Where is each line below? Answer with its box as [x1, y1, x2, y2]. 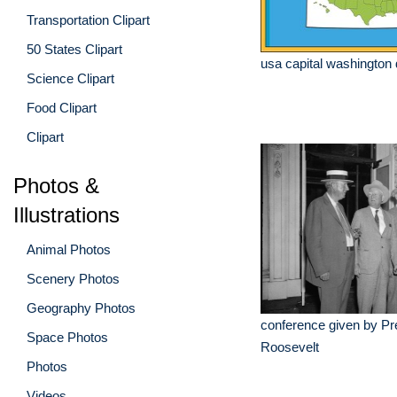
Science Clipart [27, 70, 114, 86]
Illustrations [13, 202, 120, 227]
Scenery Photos [27, 270, 120, 286]
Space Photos [27, 329, 108, 345]
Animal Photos [27, 241, 111, 257]
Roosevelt [261, 339, 319, 354]
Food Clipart [27, 99, 97, 115]
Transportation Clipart [27, 12, 150, 27]
